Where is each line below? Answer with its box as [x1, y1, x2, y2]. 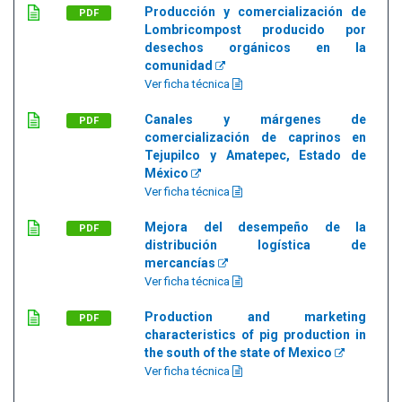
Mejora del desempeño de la [144, 220, 367, 234]
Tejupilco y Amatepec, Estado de [144, 148, 367, 162]
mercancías [144, 256, 218, 270]
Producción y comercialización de [144, 4, 367, 19]
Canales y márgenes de [144, 112, 367, 127]
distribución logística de [144, 238, 367, 252]
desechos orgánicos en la [144, 40, 367, 55]
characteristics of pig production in [144, 328, 367, 342]
